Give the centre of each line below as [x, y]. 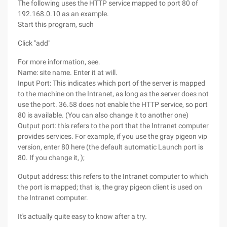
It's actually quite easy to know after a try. [82, 216]
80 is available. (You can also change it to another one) [103, 115]
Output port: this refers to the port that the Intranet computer [113, 126]
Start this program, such [56, 24]
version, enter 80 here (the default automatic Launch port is [110, 147]
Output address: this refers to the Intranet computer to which [113, 176]
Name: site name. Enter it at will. [68, 72]
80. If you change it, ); [51, 158]
